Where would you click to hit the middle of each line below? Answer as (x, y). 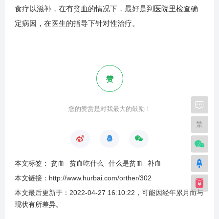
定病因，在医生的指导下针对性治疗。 (77, 23)
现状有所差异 (35, 205)
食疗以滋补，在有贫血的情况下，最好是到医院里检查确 (106, 9)
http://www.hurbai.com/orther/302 (100, 178)
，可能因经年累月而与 (169, 193)
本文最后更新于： (42, 193)
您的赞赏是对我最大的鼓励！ (109, 109)
